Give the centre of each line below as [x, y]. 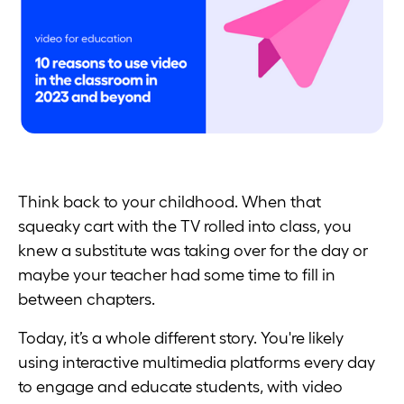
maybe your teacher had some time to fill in [177, 275]
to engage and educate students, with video [180, 386]
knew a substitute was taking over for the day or [193, 251]
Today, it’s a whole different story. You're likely [181, 338]
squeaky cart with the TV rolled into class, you [185, 227]
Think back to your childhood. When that [170, 202]
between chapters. [88, 300]
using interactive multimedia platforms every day [197, 362]
